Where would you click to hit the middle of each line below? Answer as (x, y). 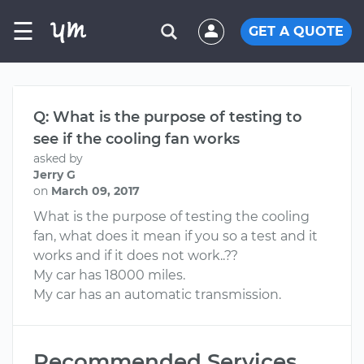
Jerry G (54, 175)
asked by (58, 158)
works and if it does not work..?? (136, 256)
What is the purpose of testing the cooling (171, 217)
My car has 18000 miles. (109, 275)
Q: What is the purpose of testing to (168, 117)
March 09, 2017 (95, 191)
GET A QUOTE (296, 31)
